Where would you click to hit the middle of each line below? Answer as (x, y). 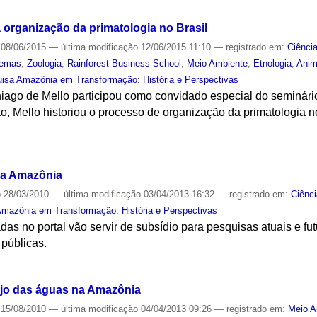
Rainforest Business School (125, 64)
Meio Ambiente (218, 64)
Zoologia (45, 64)
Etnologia (273, 64)
